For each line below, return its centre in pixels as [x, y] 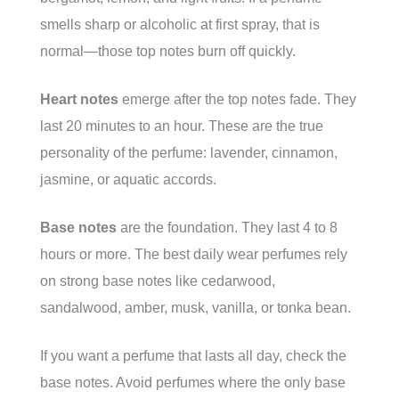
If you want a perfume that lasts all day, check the [193, 356]
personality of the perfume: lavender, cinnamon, [189, 153]
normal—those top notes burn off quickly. [168, 52]
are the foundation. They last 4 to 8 [227, 228]
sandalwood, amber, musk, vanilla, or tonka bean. [195, 308]
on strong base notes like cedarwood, [158, 281]
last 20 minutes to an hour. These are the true [182, 126]
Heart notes [79, 100]
